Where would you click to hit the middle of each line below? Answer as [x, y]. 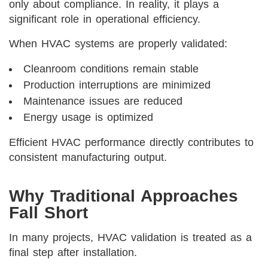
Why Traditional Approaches [124, 196]
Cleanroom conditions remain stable [111, 69]
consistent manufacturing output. [88, 158]
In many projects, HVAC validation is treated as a [130, 238]
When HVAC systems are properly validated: [118, 44]
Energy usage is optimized [88, 118]
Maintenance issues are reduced [103, 101]
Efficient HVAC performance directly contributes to [131, 143]
